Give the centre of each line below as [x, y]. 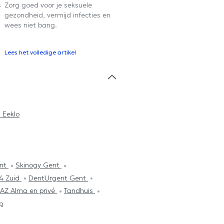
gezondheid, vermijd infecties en [57, 15]
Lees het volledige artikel [40, 52]
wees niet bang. [31, 25]
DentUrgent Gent [58, 178]
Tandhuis [79, 191]
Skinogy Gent [38, 165]
